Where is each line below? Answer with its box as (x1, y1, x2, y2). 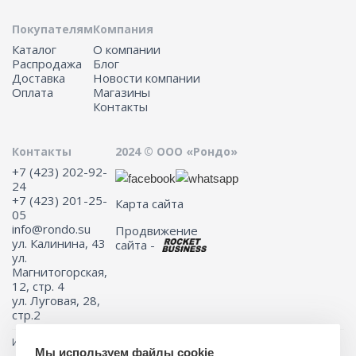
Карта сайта (115, 195, 184, 212)
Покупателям (12, 21, 93, 37)
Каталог (12, 41, 56, 57)
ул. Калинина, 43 (12, 235, 106, 251)
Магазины (93, 84, 150, 100)
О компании (93, 41, 161, 57)
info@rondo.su (12, 221, 91, 237)
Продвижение (115, 222, 204, 239)
